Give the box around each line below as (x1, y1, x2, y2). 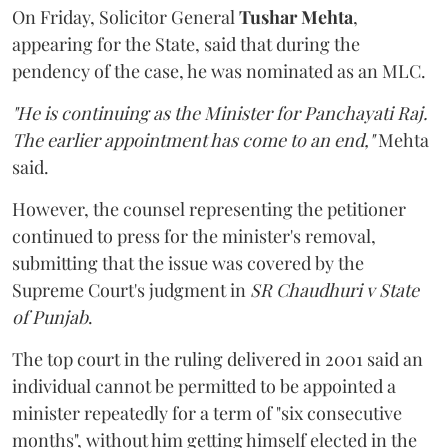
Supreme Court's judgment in (12, 278, 250, 302)
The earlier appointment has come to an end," (12, 128, 374, 152)
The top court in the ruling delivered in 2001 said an (12, 347, 423, 371)
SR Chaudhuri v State (250, 278, 419, 302)
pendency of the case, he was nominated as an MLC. (12, 59, 426, 83)
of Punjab (12, 305, 88, 329)
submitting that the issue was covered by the (12, 251, 364, 275)
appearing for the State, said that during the (12, 32, 360, 56)
